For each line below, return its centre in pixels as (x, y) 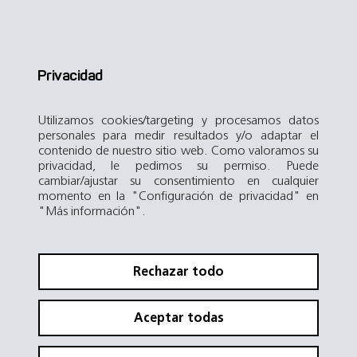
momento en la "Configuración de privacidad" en (178, 195)
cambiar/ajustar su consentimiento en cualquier (178, 180)
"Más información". (92, 210)
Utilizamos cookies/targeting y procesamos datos (178, 120)
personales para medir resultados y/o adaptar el (178, 135)
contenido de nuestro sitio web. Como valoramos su (178, 150)
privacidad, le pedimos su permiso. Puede (178, 165)
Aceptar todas (178, 317)
